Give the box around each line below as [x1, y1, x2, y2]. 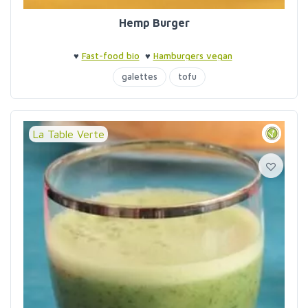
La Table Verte [32, 128, 104, 140]
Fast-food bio [81, 50, 140, 61]
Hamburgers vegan [153, 50, 232, 61]
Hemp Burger [118, 16, 190, 29]
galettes [121, 71, 157, 82]
